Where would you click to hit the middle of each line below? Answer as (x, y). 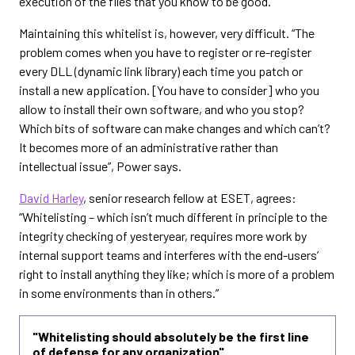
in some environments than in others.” (119, 292)
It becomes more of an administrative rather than (149, 147)
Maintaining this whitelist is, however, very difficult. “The (167, 32)
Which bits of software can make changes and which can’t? (175, 128)
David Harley (51, 197)
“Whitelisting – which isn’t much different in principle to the (173, 216)
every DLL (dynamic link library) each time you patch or (161, 71)
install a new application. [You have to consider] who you (169, 90)
